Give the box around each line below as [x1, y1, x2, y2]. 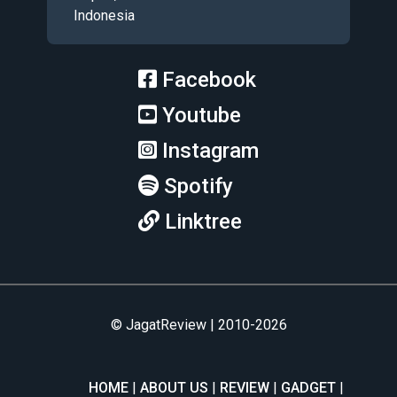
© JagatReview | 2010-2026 [110, 315, 287, 333]
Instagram [162, 137, 259, 163]
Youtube [162, 102, 241, 128]
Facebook [162, 66, 256, 92]
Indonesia [74, 6, 135, 24]
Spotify [164, 173, 233, 198]
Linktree [165, 208, 242, 234]
